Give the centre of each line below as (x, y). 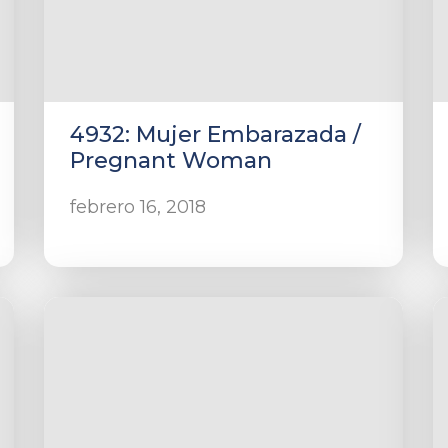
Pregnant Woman (170, 160)
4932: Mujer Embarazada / (215, 134)
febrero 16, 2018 (137, 207)
